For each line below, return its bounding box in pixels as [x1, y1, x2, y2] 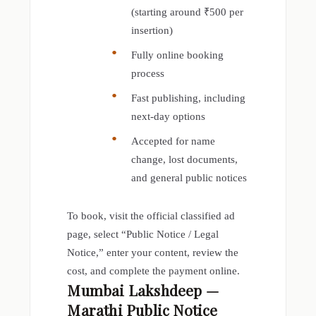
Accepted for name [131, 135, 216, 147]
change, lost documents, [131, 153, 238, 165]
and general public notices [131, 171, 248, 183]
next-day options [131, 110, 206, 122]
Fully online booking [131, 49, 224, 61]
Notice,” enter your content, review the [67, 246, 239, 258]
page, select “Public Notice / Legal [67, 228, 219, 240]
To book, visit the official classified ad [67, 209, 236, 221]
